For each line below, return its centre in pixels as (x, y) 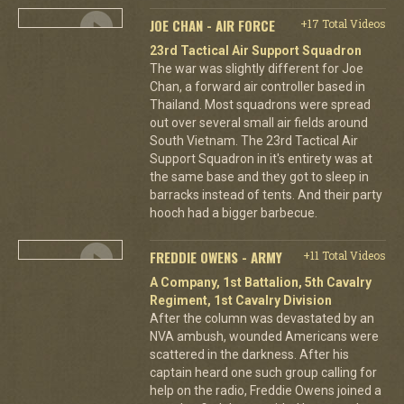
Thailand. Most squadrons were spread (260, 104)
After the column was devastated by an (262, 318)
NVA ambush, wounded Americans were (264, 336)
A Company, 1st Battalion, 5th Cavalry (260, 282)
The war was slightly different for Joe (256, 68)
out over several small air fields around (258, 122)
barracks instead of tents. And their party (266, 194)
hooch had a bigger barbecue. (233, 212)
